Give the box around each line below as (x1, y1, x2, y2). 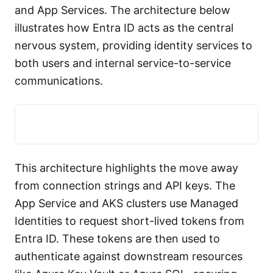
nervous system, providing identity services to (15, 39, 252, 52)
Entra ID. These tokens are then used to (15, 232, 220, 245)
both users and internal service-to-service (15, 57, 231, 69)
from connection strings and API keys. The (15, 179, 235, 192)
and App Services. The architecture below (15, 4, 230, 16)
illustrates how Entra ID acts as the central (15, 21, 233, 34)
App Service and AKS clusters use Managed (15, 197, 238, 210)
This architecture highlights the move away (15, 161, 238, 174)
